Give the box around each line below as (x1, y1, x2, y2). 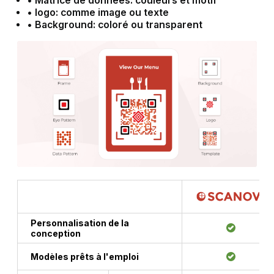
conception (31, 228, 81, 239)
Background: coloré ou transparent (34, 18, 202, 31)
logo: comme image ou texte (34, 6, 169, 18)
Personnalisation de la (31, 217, 129, 228)
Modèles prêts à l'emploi (31, 251, 139, 262)
